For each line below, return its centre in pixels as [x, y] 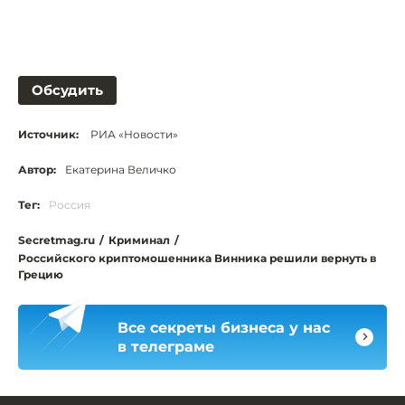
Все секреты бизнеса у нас [224, 327]
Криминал [139, 240]
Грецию [41, 274]
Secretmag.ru [57, 240]
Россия [70, 204]
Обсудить [67, 89]
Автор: [37, 169]
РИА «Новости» [133, 134]
